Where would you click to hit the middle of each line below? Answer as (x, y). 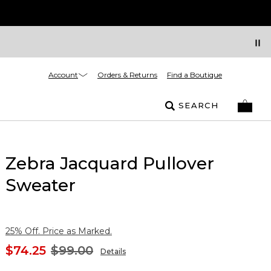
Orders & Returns (127, 75)
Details (113, 251)
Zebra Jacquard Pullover (110, 163)
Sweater (41, 185)
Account (63, 74)
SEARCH (198, 105)
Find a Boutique (194, 75)
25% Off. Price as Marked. (59, 231)
